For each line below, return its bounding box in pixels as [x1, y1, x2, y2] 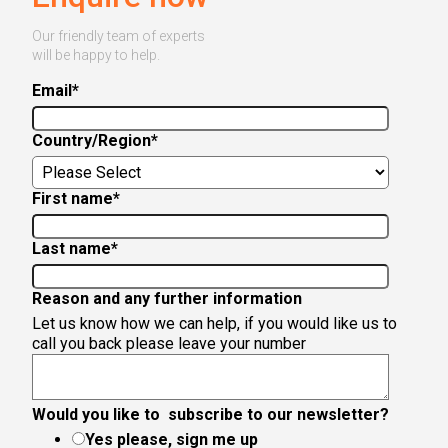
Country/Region [32, 130, 151, 150]
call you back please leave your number [32, 333, 306, 353]
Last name [32, 238, 111, 258]
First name [32, 188, 113, 208]
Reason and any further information [32, 288, 302, 308]
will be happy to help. [32, 46, 160, 63]
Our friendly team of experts [32, 27, 205, 44]
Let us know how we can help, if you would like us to [32, 313, 397, 333]
